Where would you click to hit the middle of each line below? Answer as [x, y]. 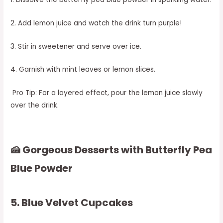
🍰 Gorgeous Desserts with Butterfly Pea [111, 150]
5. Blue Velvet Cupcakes [72, 203]
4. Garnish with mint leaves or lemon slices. [83, 70]
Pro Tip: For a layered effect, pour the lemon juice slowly [107, 93]
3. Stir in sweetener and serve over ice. [76, 46]
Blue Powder [42, 168]
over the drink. [35, 106]
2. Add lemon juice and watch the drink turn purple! [96, 23]
